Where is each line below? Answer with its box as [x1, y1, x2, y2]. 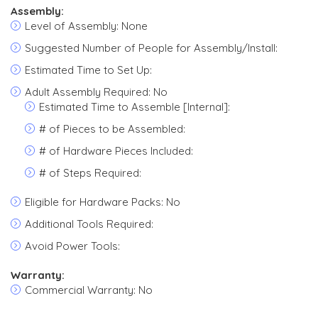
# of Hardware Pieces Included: [39, 144, 193, 158]
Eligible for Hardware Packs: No [25, 195, 180, 209]
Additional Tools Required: [25, 217, 153, 231]
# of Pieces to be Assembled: [39, 122, 185, 136]
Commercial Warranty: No [25, 283, 153, 297]
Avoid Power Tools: [25, 239, 120, 253]
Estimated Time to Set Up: [25, 63, 152, 77]
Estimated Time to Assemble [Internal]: [39, 100, 230, 114]
